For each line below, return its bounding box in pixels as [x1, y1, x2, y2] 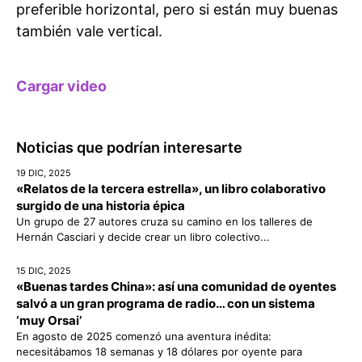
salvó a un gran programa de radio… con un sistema [16, 296, 315, 312]
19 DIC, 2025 [16, 167, 71, 179]
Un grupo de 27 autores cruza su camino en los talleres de [16, 215, 313, 229]
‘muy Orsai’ [16, 313, 82, 329]
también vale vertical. [16, 22, 162, 40]
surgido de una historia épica [16, 198, 185, 214]
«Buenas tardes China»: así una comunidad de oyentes [16, 279, 336, 295]
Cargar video [16, 77, 107, 95]
